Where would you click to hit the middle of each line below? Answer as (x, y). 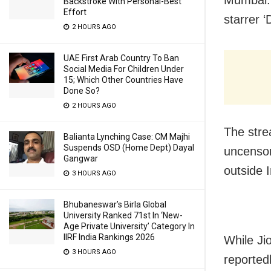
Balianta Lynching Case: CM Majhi (127, 137)
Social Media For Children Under (124, 69)
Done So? (82, 91)
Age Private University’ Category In (129, 226)
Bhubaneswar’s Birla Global (115, 204)
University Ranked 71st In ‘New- (123, 215)
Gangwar (81, 158)
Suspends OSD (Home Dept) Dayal (129, 148)
